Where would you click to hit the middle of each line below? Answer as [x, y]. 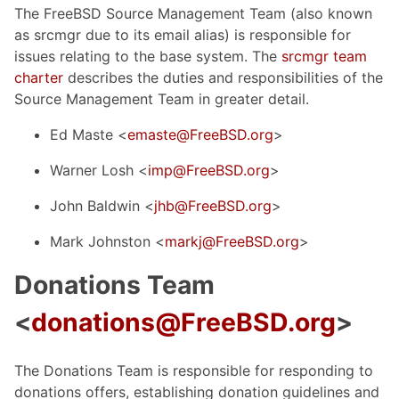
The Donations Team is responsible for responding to [194, 370]
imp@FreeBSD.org [209, 170]
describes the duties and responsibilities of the [223, 77]
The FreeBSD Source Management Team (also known [193, 13]
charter [39, 77]
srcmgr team [324, 56]
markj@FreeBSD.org [232, 241]
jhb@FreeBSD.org [213, 205]
